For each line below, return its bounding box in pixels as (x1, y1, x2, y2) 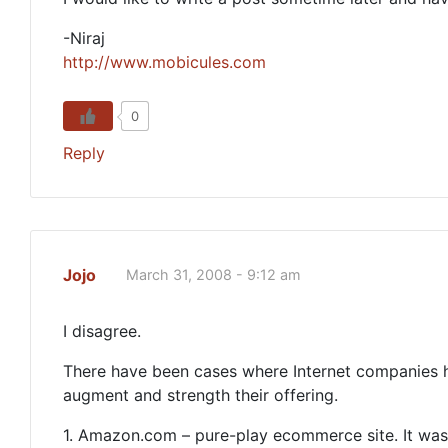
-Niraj (63, 28, 105, 48)
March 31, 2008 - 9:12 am (126, 266, 301, 283)
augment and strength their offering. (63, 385, 338, 405)
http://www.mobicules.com (63, 52, 266, 72)
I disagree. (63, 321, 141, 341)
